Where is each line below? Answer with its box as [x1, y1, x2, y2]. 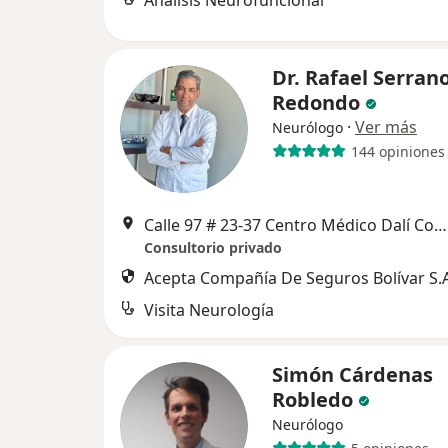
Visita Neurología [144, 299, 274, 321]
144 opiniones [350, 141, 445, 161]
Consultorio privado [144, 238, 282, 257]
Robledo [272, 386, 353, 413]
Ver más [355, 116, 417, 138]
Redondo [272, 89, 360, 116]
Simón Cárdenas [272, 361, 433, 388]
